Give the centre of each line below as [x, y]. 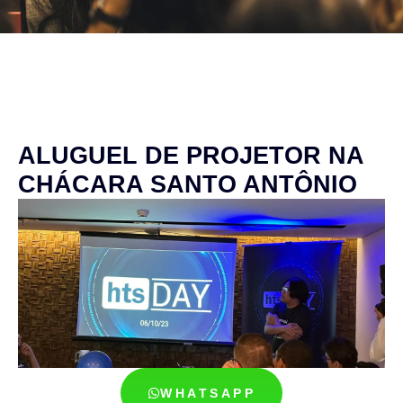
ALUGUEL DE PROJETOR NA [191, 156]
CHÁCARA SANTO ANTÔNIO [188, 184]
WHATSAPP [208, 394]
